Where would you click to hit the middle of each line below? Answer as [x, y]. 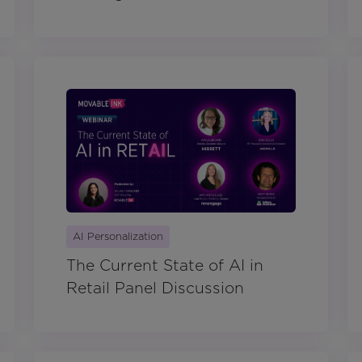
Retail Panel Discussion [155, 288]
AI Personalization [118, 237]
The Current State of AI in [165, 266]
